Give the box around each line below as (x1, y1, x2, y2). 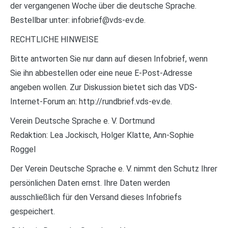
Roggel (10, 145, 36, 155)
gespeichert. (10, 207, 55, 217)
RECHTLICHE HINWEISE (10, 35, 98, 45)
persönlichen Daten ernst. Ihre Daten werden (10, 178, 170, 188)
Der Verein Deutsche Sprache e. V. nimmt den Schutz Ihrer (10, 164, 217, 174)
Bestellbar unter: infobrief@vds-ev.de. (10, 15, 146, 25)
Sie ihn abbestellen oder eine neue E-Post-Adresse (10, 68, 192, 78)
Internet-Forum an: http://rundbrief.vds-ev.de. (10, 97, 172, 107)
